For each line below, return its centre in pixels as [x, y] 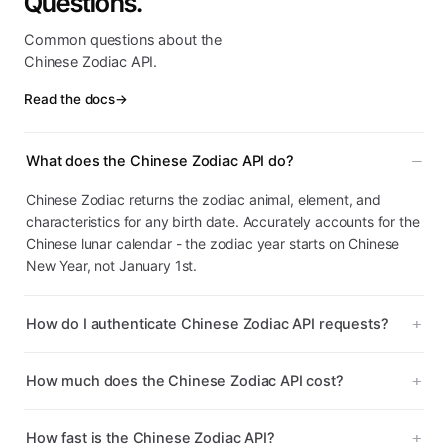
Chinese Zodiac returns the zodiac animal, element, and [203, 199]
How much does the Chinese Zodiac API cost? [185, 381]
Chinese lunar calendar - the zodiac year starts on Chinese [213, 243]
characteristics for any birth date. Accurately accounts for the [223, 221]
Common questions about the [123, 40]
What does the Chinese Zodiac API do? [160, 161]
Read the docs [70, 99]
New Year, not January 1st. [112, 265]
